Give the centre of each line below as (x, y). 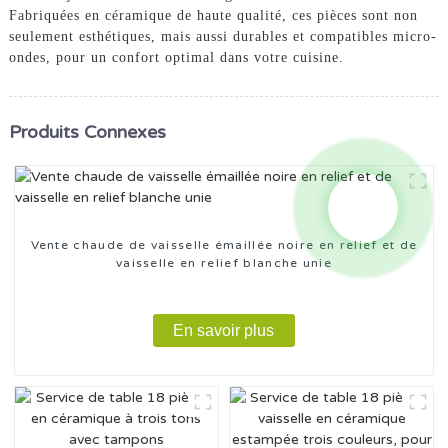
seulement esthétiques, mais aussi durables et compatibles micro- (222, 36)
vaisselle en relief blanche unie (224, 262)
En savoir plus (224, 330)
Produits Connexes (87, 132)
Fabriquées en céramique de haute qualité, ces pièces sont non (213, 15)
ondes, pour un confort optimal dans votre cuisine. (176, 57)
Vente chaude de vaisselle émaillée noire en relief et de (224, 244)
